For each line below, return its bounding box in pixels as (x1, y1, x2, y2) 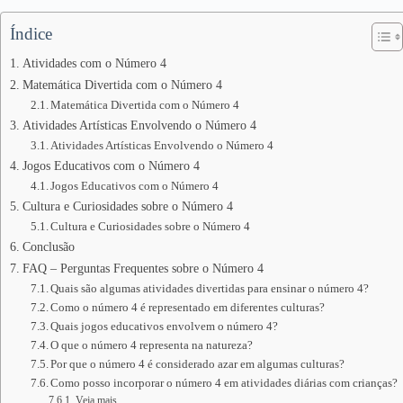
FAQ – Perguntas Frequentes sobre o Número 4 (22, 261, 264, 275)
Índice (10, 24, 52, 43)
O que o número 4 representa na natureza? (50, 338, 254, 352)
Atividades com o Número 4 (22, 56, 166, 70)
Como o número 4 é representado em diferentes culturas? (50, 300, 326, 314)
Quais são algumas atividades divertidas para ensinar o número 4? (50, 282, 370, 295)
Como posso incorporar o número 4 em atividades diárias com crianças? (50, 376, 399, 390)
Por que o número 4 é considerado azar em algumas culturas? (50, 357, 345, 371)
